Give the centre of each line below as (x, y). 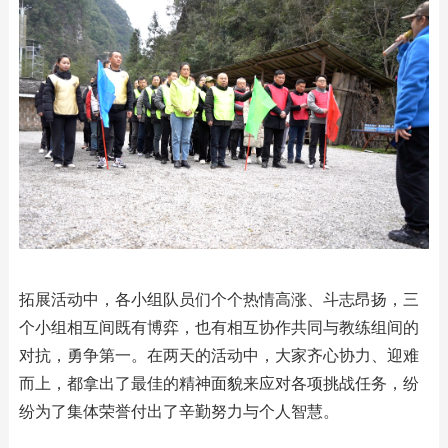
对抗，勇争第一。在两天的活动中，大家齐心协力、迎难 (218, 355)
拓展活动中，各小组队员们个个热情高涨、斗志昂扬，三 (218, 299)
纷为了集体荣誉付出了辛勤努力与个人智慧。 (178, 411)
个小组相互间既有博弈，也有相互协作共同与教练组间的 (218, 327)
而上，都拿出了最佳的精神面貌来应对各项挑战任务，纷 (218, 383)
